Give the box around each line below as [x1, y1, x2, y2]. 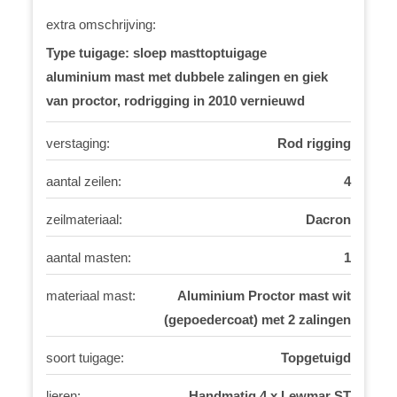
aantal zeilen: [46, 174, 122, 189]
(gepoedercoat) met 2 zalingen [163, 312, 351, 327]
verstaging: [46, 136, 111, 151]
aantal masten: [46, 250, 132, 265]
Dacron [305, 212, 351, 227]
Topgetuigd [280, 350, 351, 365]
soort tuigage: [46, 350, 125, 365]
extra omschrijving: [46, 17, 157, 32]
